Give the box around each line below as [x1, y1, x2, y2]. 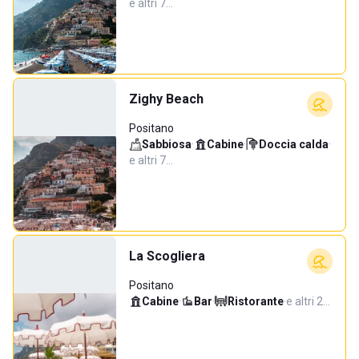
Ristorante [228, 295, 284, 308]
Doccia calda [259, 138, 329, 151]
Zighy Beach [129, 91, 204, 107]
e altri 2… [286, 295, 330, 308]
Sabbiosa [142, 138, 192, 151]
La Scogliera [129, 248, 205, 264]
